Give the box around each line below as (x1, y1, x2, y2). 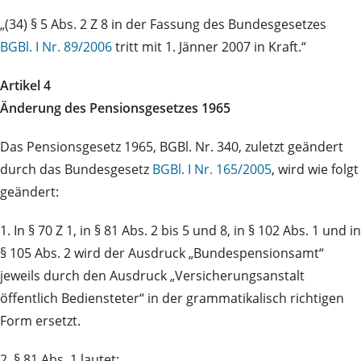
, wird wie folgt (272, 160, 359, 179)
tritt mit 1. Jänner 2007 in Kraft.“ (112, 38, 306, 56)
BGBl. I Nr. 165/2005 (152, 160, 272, 179)
